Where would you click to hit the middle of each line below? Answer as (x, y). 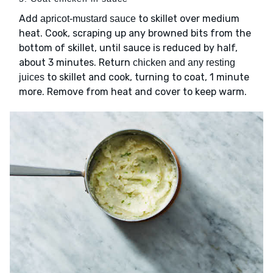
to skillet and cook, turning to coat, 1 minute (147, 77)
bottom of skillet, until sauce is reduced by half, (128, 48)
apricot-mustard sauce (88, 19)
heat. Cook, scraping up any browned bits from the (135, 34)
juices (32, 77)
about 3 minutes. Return (76, 63)
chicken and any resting (184, 63)
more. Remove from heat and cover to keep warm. (133, 92)
